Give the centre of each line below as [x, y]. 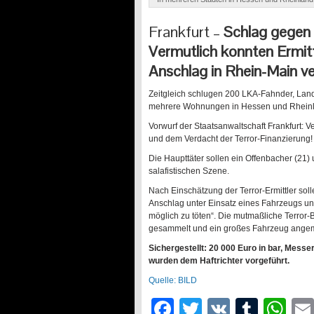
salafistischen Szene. [189, 171]
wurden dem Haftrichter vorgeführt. [219, 260]
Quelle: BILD [173, 280]
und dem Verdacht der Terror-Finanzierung [230, 138]
